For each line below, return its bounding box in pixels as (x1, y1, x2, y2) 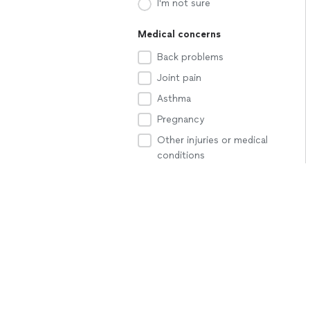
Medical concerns (138, 28, 221, 40)
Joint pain (157, 72, 201, 84)
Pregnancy (157, 113, 204, 125)
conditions (157, 149, 205, 161)
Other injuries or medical (157, 134, 268, 146)
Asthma (157, 93, 191, 104)
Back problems (157, 51, 224, 63)
